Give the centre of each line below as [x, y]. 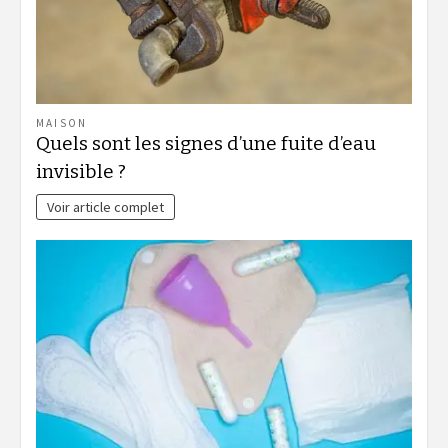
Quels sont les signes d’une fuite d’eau [206, 144]
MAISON [62, 123]
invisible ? [81, 172]
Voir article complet [106, 207]
